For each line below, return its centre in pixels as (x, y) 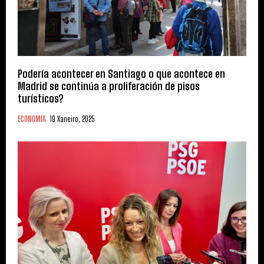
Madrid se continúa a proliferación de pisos (109, 86)
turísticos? (41, 99)
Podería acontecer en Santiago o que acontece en (121, 74)
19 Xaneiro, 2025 (72, 119)
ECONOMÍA (32, 119)
